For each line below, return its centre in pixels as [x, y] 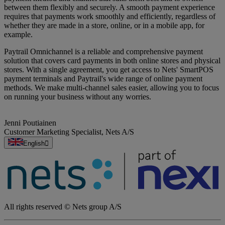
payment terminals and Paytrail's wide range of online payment [103, 78]
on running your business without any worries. [78, 96]
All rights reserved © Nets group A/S [63, 206]
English [34, 143]
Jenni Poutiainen [30, 123]
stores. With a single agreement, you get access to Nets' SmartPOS [109, 69]
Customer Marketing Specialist [53, 132]
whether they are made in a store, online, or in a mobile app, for [104, 25]
